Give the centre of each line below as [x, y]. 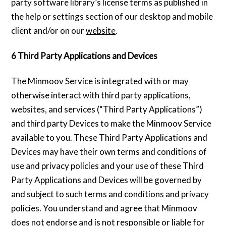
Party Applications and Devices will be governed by [107, 180]
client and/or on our [49, 31]
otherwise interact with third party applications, [101, 95]
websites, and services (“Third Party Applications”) [107, 109]
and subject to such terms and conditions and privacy [110, 194]
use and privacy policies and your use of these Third [108, 166]
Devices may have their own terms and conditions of [109, 152]
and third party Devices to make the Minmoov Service [111, 124]
